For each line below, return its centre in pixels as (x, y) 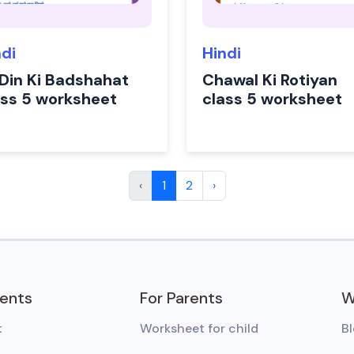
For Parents (181, 298)
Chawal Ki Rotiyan (270, 80)
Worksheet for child (199, 328)
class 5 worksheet (272, 99)
